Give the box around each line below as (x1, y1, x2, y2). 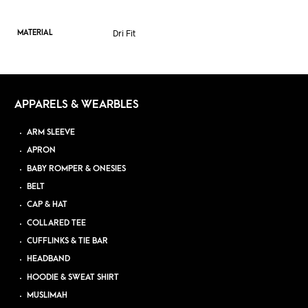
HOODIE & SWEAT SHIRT (27, 272, 120, 282)
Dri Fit (113, 27, 135, 39)
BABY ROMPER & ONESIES (27, 164, 126, 173)
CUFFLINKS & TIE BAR (27, 236, 109, 246)
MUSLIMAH (27, 291, 68, 300)
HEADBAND (27, 254, 71, 264)
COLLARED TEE (27, 218, 87, 228)
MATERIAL (17, 28, 52, 38)
